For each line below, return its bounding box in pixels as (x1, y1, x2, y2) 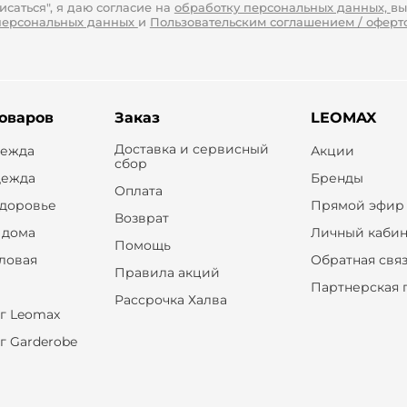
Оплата (114, 183, 163, 199)
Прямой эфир (311, 197, 405, 213)
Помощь (114, 237, 171, 253)
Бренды (311, 170, 364, 186)
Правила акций (114, 264, 220, 281)
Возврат (114, 210, 169, 226)
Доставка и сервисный (114, 141, 269, 157)
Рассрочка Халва (114, 292, 227, 308)
